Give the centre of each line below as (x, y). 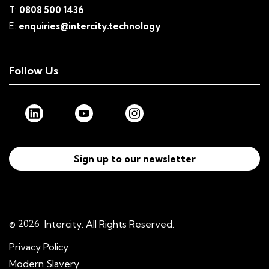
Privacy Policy (39, 247)
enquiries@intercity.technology (89, 26)
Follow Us (34, 71)
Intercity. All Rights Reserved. (109, 224)
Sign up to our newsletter (134, 159)
